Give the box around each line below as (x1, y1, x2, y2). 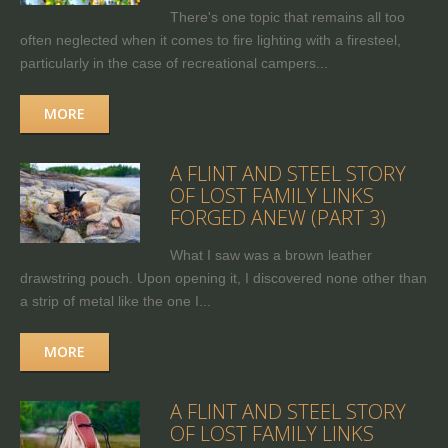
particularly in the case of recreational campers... (20, 55, 328, 72)
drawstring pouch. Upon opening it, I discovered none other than (20, 270, 427, 287)
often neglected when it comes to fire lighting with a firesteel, (20, 32, 401, 49)
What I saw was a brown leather (170, 247, 372, 264)
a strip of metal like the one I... (20, 293, 211, 310)
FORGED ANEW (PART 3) (170, 204, 386, 232)
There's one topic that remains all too (170, 9, 405, 26)
